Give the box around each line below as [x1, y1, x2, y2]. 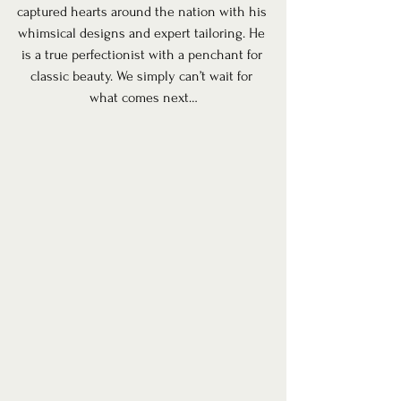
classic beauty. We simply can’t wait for [30, 68, 256, 84]
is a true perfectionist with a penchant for [21, 47, 266, 63]
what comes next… [89, 90, 198, 106]
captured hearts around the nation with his [16, 4, 270, 20]
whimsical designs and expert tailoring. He [18, 25, 269, 41]
